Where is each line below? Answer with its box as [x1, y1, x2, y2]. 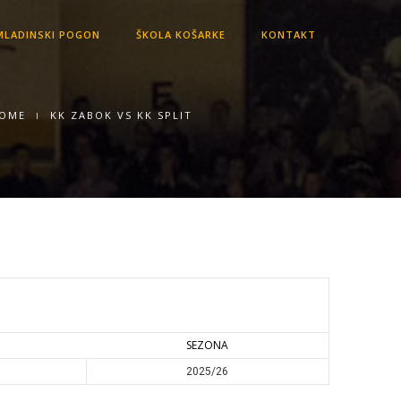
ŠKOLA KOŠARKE [135, 28, 226, 41]
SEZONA [185, 337, 228, 353]
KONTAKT [260, 28, 316, 41]
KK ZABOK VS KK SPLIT [50, 108, 193, 122]
